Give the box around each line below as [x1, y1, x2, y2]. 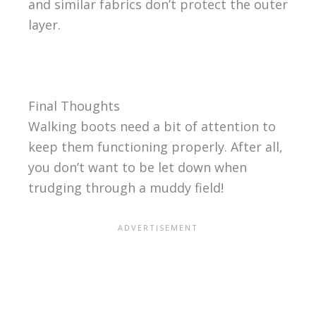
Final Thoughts [28, 97, 120, 115]
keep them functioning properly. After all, [28, 138, 283, 156]
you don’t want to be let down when [28, 159, 247, 176]
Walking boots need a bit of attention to [28, 118, 276, 135]
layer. [28, 16, 61, 33]
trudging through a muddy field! [28, 179, 224, 197]
